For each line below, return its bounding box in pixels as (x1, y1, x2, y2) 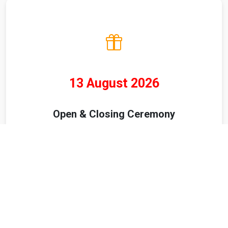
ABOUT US (96, 209, 132, 217)
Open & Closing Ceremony (53, 108, 175, 121)
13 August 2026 (69, 76, 159, 91)
